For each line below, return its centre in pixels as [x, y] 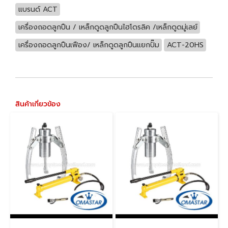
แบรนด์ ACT [38, 9]
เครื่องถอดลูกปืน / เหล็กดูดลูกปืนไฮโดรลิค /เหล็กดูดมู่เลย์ [108, 27]
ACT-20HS [185, 45]
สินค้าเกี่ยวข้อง [38, 104]
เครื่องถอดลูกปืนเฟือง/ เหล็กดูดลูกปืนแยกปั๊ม [89, 45]
